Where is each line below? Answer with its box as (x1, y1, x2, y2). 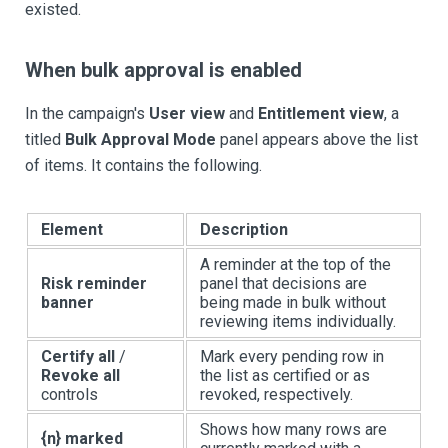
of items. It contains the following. (25, 156, 262, 175)
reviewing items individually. (200, 312, 396, 331)
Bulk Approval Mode (65, 130, 216, 149)
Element (41, 220, 103, 239)
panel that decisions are (200, 274, 367, 293)
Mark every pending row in (200, 347, 384, 366)
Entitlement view (258, 104, 384, 123)
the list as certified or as (200, 366, 370, 385)
